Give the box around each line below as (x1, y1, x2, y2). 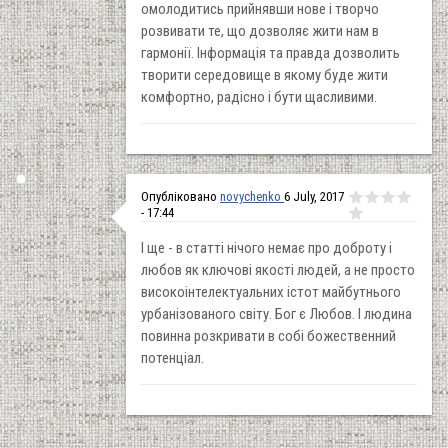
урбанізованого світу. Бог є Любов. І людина (141, 304, 412, 323)
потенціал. (141, 348, 204, 367)
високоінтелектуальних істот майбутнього (141, 282, 401, 301)
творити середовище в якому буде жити (141, 65, 388, 84)
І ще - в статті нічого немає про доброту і (141, 238, 392, 257)
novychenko (220, 188, 284, 204)
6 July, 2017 (284, 188, 344, 204)
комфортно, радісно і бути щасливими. (141, 87, 377, 106)
